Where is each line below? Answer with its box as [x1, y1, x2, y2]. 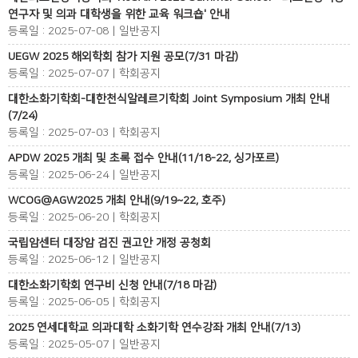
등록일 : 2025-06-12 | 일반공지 [8, 253, 161, 266]
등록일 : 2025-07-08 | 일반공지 [8, 25, 161, 38]
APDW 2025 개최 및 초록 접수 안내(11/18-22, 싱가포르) [8, 152, 279, 165]
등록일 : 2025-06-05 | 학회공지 [8, 296, 161, 308]
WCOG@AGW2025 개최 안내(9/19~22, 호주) [8, 194, 225, 207]
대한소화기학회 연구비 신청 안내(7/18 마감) [8, 279, 217, 292]
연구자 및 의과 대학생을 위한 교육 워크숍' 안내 [8, 8, 230, 21]
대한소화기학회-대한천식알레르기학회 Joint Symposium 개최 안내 [8, 93, 330, 105]
